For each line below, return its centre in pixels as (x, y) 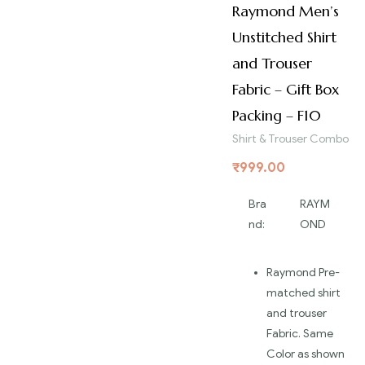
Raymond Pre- (303, 272)
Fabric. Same (300, 333)
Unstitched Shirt (284, 37)
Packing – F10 (277, 116)
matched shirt (303, 292)
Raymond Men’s (286, 11)
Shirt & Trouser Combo (290, 139)
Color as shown (306, 354)
